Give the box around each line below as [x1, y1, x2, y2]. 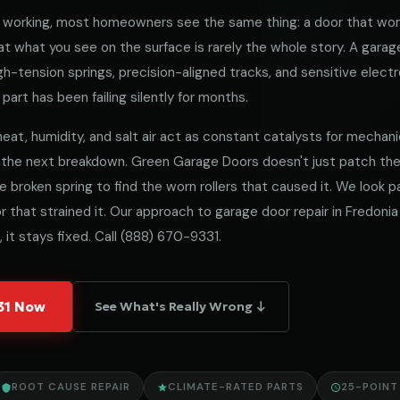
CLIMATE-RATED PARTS [168, 380, 304, 394]
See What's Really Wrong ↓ [95, 298, 267, 314]
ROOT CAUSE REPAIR [12, 380, 130, 394]
